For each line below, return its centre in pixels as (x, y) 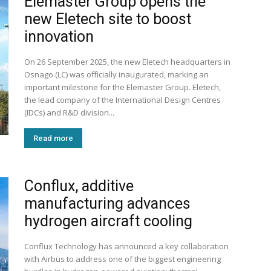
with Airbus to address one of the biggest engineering (122, 259)
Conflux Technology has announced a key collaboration (126, 246)
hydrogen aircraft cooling (108, 221)
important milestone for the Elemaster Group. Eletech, (122, 87)
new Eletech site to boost (108, 19)
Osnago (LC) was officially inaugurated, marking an (116, 74)
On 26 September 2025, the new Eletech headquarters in (127, 62)
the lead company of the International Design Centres (122, 100)
